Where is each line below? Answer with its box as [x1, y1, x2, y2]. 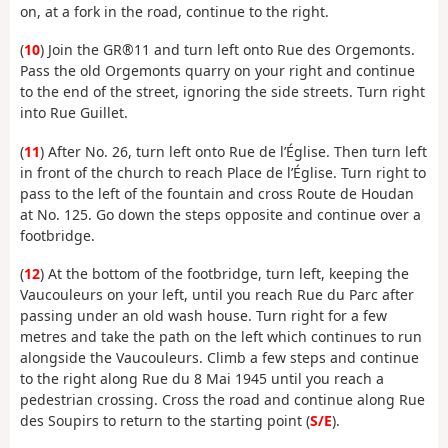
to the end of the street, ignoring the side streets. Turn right [20, 82, 425, 102]
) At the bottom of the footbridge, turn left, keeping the [40, 264, 409, 284]
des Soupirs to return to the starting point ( [20, 411, 310, 431]
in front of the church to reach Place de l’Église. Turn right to [20, 162, 426, 182]
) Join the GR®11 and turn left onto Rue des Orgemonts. [40, 40, 415, 60]
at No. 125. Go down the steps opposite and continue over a [20, 204, 421, 224]
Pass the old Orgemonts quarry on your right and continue [20, 61, 415, 81]
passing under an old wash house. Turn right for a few [20, 306, 387, 326]
